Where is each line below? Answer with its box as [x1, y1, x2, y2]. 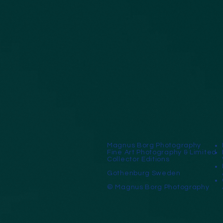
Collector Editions [107, 155, 170, 163]
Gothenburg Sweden [107, 169, 181, 177]
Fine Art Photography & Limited [107, 148, 217, 156]
